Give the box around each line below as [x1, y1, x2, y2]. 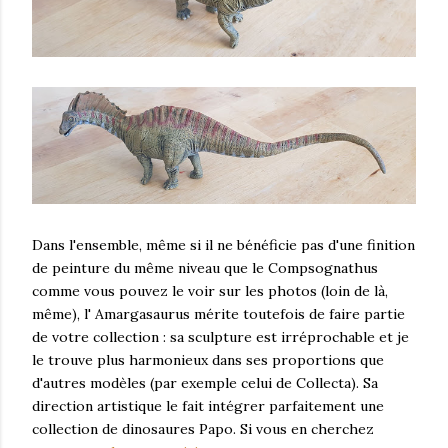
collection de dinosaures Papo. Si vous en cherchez [32, 420, 374, 439]
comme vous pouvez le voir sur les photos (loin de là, [32, 282, 388, 301]
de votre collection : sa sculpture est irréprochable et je [32, 328, 409, 347]
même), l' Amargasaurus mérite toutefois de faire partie [32, 305, 405, 324]
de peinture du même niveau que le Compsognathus [32, 259, 378, 278]
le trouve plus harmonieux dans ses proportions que [32, 351, 384, 370]
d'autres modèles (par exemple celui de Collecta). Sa [32, 374, 378, 393]
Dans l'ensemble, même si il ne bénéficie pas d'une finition [32, 236, 415, 255]
